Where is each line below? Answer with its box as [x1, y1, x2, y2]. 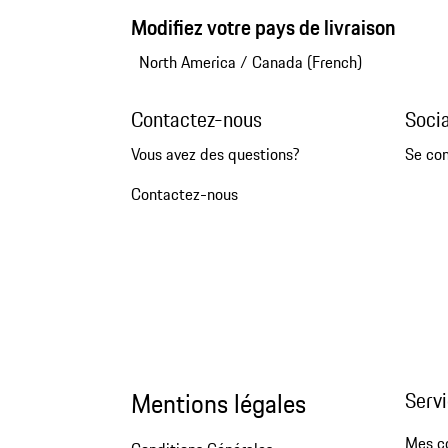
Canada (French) [251, 49, 362, 74]
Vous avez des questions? [130, 141, 300, 166]
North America [138, 49, 236, 74]
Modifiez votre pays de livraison [130, 11, 396, 43]
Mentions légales [130, 383, 306, 423]
